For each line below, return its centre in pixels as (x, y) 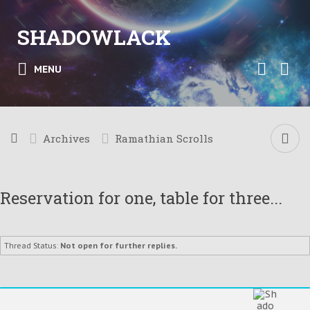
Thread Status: (31, 246)
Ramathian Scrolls (164, 138)
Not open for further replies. (119, 246)
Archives (66, 138)
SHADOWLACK (94, 37)
